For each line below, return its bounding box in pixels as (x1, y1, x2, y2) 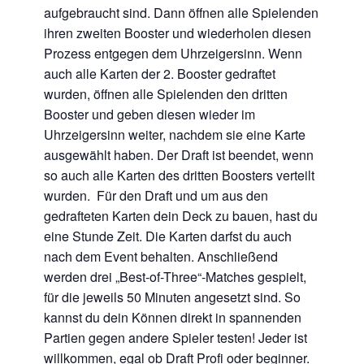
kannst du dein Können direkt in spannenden (44, 308, 301, 327)
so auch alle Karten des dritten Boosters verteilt (44, 166, 314, 185)
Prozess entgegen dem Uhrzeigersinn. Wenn (44, 44, 302, 63)
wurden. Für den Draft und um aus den (44, 186, 268, 206)
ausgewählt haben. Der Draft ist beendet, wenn (44, 145, 314, 165)
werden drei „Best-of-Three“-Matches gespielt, (44, 267, 306, 287)
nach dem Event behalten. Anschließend (44, 247, 278, 266)
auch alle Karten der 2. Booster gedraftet (44, 64, 275, 84)
